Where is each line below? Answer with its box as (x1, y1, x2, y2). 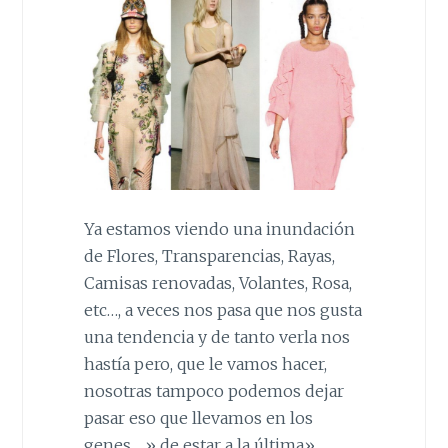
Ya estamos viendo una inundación (83, 218, 355, 239)
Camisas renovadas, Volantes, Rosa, (83, 272, 352, 293)
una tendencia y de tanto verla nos (83, 326, 350, 347)
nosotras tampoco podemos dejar (83, 380, 344, 401)
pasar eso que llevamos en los (83, 407, 313, 428)
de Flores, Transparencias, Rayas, (83, 245, 335, 266)
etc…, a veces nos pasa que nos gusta (83, 299, 362, 320)
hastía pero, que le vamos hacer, (83, 353, 327, 374)
